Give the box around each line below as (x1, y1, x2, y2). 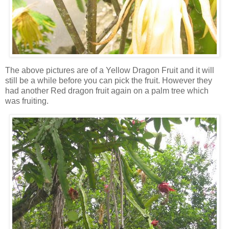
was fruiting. (5, 96, 49, 105)
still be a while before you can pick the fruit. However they (5, 76, 212, 85)
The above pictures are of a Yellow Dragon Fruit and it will (5, 65, 214, 75)
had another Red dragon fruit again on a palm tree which (5, 86, 209, 95)
